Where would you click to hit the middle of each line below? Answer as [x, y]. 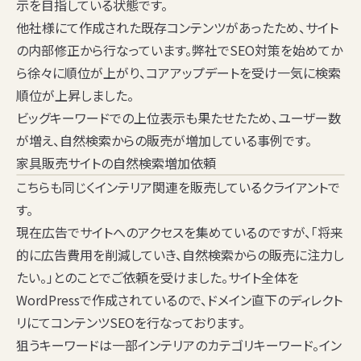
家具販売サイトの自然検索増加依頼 [116, 163]
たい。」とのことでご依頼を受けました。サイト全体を [158, 278]
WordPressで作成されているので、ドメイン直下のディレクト [179, 300]
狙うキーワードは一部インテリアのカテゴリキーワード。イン [179, 345]
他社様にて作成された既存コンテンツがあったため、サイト [177, 28]
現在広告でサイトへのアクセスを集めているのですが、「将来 [180, 232]
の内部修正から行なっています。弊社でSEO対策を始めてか [179, 50]
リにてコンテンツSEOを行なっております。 [131, 323]
